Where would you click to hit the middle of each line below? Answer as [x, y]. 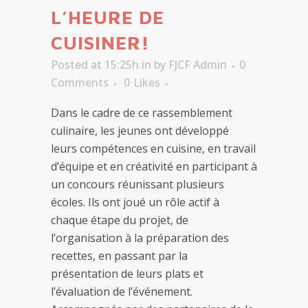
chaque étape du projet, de [120, 220]
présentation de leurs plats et [127, 274]
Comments [80, 83]
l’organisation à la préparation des [140, 238]
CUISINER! [100, 43]
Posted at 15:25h [95, 65]
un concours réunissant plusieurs [137, 185]
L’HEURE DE [108, 18]
